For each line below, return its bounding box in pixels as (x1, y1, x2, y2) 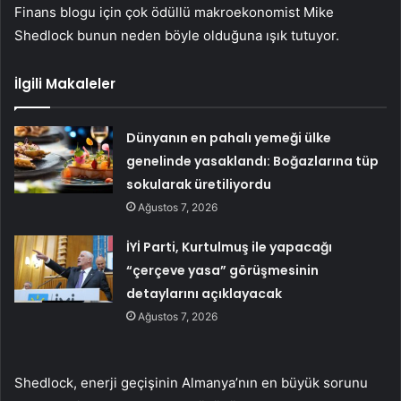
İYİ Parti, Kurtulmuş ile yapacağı (126, 237, 333, 256)
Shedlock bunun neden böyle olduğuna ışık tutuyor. (14, 26, 339, 44)
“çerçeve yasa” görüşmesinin (126, 260, 320, 279)
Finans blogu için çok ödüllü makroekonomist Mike (14, 3, 334, 21)
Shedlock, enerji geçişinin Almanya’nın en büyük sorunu (14, 373, 368, 391)
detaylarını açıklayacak (126, 284, 283, 303)
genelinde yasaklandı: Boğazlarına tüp (126, 151, 380, 170)
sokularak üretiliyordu (126, 175, 272, 193)
